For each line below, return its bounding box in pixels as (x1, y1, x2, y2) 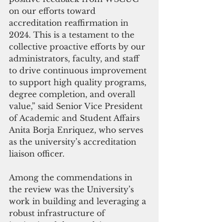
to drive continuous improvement (9, 65, 149, 75)
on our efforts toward (9, 5, 98, 16)
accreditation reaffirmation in (9, 17, 131, 28)
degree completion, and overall (9, 89, 138, 99)
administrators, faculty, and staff (9, 53, 142, 63)
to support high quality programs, (9, 77, 149, 87)
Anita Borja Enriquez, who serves (9, 124, 146, 135)
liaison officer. (9, 148, 64, 159)
